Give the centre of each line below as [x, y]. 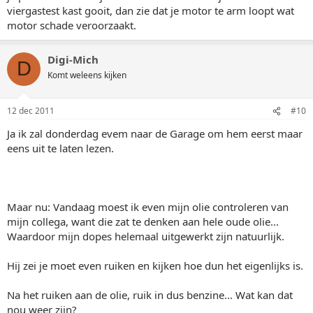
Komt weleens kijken [87, 75]
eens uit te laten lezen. [60, 148]
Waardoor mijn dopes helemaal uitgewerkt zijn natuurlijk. [146, 236]
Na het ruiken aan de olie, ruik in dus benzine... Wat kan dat [150, 295]
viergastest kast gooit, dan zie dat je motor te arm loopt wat [151, 10]
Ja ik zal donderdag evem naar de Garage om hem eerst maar [155, 133]
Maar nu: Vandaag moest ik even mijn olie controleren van [148, 207]
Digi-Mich [73, 59]
